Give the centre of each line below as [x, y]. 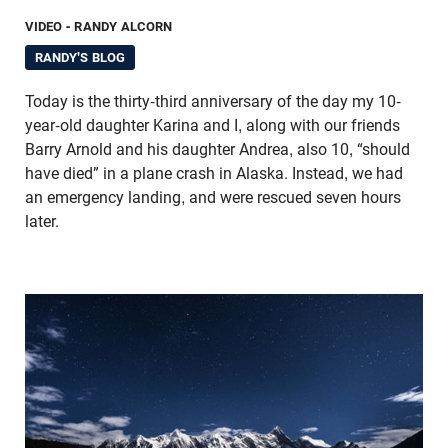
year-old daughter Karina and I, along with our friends [212, 126]
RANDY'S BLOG [80, 58]
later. [42, 222]
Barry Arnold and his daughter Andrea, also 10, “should [217, 150]
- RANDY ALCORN [119, 27]
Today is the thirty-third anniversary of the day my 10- [213, 102]
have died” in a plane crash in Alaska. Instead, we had [214, 174]
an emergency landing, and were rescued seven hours [213, 198]
